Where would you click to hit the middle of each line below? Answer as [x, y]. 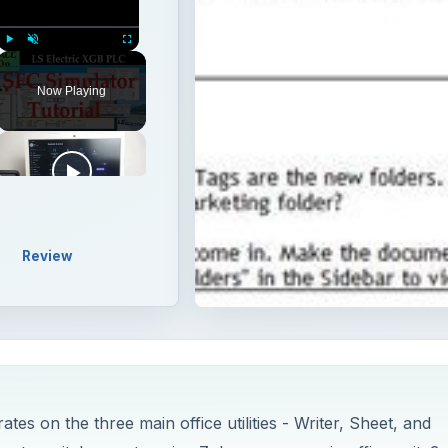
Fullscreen [145, 61]
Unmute [46, 61]
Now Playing [71, 91]
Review [46, 255]
